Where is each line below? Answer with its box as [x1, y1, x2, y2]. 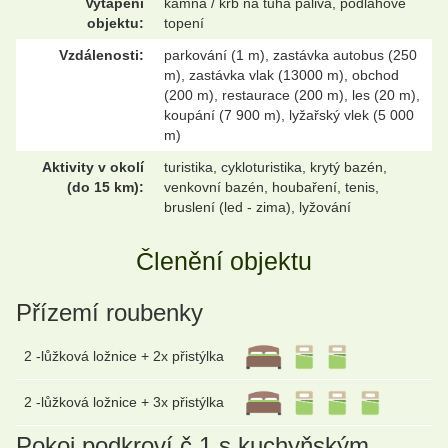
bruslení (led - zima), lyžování [164, 198, 351, 215]
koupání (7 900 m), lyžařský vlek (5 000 [164, 106, 414, 123]
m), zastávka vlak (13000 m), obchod [164, 66, 399, 83]
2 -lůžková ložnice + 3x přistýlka [24, 394, 224, 410]
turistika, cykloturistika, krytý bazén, [164, 158, 387, 175]
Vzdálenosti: [59, 46, 144, 63]
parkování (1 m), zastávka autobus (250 [164, 46, 417, 63]
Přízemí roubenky [16, 299, 203, 327]
